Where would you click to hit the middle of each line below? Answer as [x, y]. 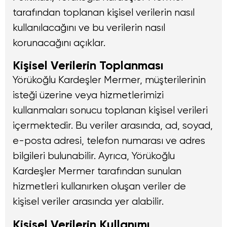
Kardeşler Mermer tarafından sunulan [97, 171]
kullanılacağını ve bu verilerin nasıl [89, 28]
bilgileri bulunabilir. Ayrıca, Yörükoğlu [94, 156]
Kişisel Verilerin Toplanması [88, 65]
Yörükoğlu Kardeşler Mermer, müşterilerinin [109, 80]
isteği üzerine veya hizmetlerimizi [88, 95]
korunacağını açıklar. [59, 43]
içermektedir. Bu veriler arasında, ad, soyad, [113, 126]
